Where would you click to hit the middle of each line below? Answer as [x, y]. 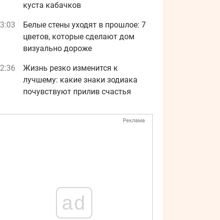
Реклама [134, 121]
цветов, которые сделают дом [79, 37]
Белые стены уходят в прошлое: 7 [84, 25]
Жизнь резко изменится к [70, 68]
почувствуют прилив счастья [77, 92]
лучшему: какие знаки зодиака [80, 80]
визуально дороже [57, 48]
